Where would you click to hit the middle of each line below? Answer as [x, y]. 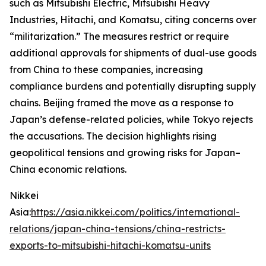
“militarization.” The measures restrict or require [119, 36]
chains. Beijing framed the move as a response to [121, 103]
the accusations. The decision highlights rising [113, 136]
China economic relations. [68, 169]
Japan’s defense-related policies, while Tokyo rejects [131, 119]
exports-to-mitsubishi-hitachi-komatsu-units [110, 245]
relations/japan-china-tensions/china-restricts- [118, 229]
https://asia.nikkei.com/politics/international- [135, 212]
